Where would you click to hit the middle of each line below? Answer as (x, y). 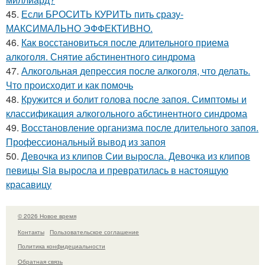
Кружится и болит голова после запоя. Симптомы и (134, 99)
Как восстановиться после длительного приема (125, 42)
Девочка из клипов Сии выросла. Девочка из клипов (136, 156)
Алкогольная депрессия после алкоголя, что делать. (136, 71)
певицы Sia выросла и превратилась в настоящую (117, 170)
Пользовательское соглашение (94, 232)
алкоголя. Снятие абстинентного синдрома (101, 56)
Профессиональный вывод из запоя (86, 142)
